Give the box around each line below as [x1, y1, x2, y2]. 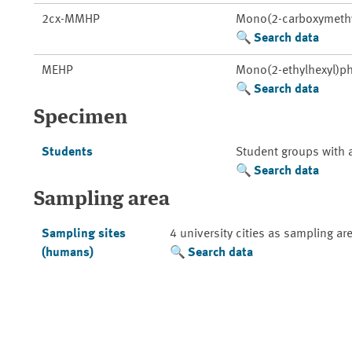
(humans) [41, 247, 93, 259]
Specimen [34, 108, 127, 128]
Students [41, 146, 93, 159]
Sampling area [34, 189, 170, 210]
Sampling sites [41, 228, 126, 240]
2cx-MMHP [41, 13, 100, 26]
